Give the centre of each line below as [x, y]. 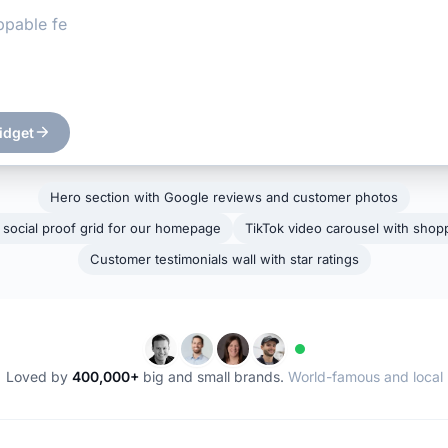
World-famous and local [365, 376]
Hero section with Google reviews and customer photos [224, 196]
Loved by [38, 376]
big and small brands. [213, 376]
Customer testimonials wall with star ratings [224, 258]
